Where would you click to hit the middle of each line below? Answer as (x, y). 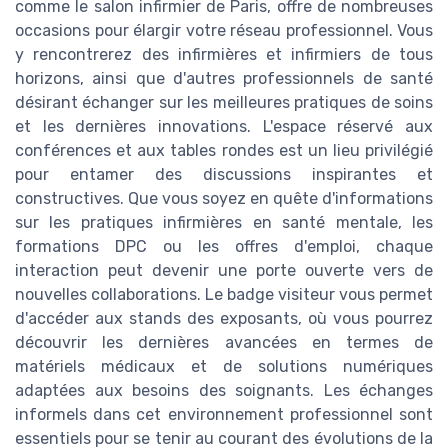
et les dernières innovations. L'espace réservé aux (224, 126)
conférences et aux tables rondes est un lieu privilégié (224, 150)
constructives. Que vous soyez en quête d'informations (224, 198)
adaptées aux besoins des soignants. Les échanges (224, 390)
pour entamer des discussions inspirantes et (224, 174)
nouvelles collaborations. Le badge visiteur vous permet (224, 294)
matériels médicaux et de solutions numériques (224, 366)
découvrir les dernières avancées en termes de (224, 342)
